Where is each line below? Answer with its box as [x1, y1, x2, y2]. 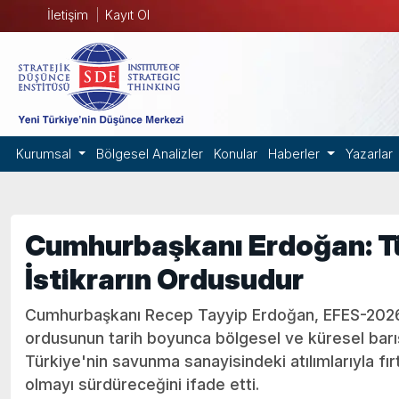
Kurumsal [16, 146, 75, 161]
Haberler [268, 146, 324, 161]
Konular [214, 146, 258, 161]
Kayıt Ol [104, 7, 150, 22]
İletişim [46, 7, 88, 22]
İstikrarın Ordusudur [25, 262, 304, 297]
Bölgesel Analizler [96, 146, 204, 161]
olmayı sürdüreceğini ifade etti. [25, 375, 259, 394]
